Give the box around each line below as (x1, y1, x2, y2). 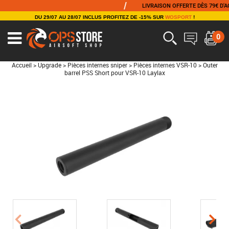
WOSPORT (165, 14, 192, 20)
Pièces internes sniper (67, 61, 127, 69)
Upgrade (37, 61, 61, 69)
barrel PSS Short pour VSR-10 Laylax (64, 69, 165, 77)
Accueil (11, 61, 32, 69)
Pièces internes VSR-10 (133, 61, 197, 69)
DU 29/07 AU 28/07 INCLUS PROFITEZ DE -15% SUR (34, 14, 165, 20)
